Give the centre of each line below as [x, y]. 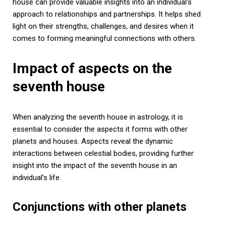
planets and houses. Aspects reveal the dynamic [93, 141]
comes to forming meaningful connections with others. [104, 38]
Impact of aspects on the [92, 68]
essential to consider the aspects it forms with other [100, 129]
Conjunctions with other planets [100, 207]
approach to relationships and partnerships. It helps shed [107, 14]
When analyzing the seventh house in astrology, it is [98, 117]
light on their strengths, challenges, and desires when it [103, 26]
